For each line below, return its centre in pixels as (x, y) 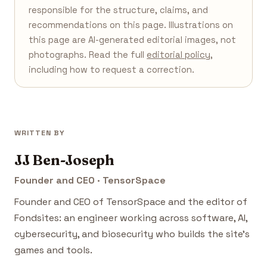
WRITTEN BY (40, 133)
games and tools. (53, 250)
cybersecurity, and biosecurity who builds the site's (132, 234)
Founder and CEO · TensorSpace (90, 181)
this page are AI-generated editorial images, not (133, 40)
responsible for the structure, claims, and (119, 10)
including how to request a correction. (112, 69)
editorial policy (179, 55)
